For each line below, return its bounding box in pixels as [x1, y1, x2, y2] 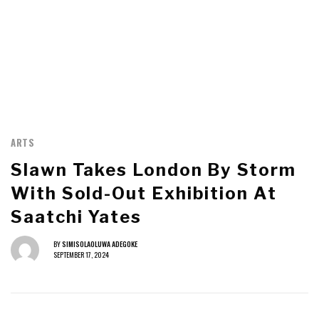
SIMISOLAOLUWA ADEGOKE [62, 239, 137, 250]
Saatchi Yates [11, 206, 142, 227]
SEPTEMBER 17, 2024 [53, 249, 109, 261]
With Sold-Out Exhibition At [11, 182, 277, 204]
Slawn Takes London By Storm [11, 159, 296, 180]
